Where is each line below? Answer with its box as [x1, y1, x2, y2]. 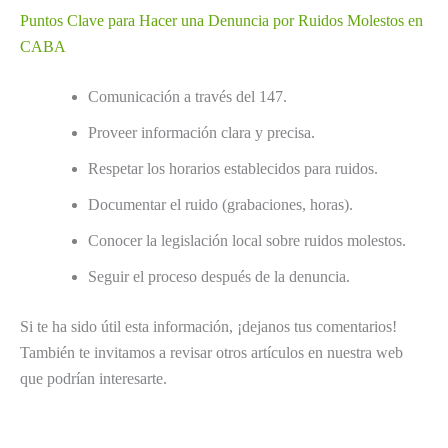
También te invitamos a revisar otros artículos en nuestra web [20, 344, 403, 362]
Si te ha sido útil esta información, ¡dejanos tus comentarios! [20, 318, 397, 336]
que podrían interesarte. [20, 370, 167, 388]
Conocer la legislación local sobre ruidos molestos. [88, 232, 406, 250]
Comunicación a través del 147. [88, 88, 287, 106]
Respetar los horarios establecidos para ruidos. [88, 160, 378, 178]
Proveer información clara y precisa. [88, 124, 315, 142]
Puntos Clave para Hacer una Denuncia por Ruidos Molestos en [20, 12, 423, 30]
